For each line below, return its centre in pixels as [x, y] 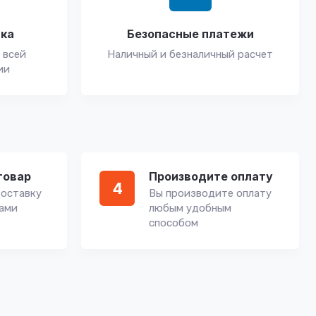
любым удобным [190, 208]
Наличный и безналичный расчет [190, 54]
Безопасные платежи [190, 34]
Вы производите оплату [210, 193]
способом [174, 223]
